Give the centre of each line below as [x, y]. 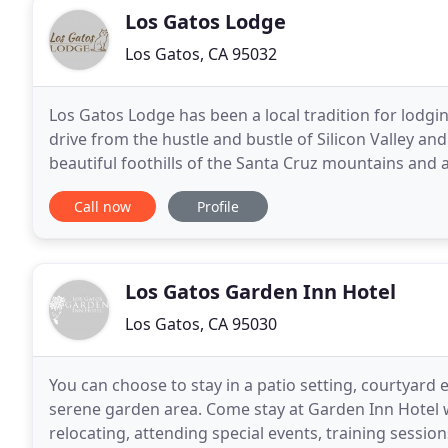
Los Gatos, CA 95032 [201, 54]
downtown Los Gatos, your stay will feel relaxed [229, 187]
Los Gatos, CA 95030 [201, 324]
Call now [102, 206]
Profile [218, 206]
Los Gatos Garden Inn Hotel [260, 291]
